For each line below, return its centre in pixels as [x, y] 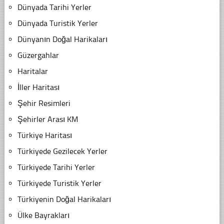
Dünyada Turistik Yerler [57, 23]
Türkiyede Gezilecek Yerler [62, 151]
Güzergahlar [38, 55]
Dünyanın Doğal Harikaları [62, 39]
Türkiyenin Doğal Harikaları [64, 199]
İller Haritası [38, 87]
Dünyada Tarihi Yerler [54, 7]
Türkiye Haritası [44, 135]
